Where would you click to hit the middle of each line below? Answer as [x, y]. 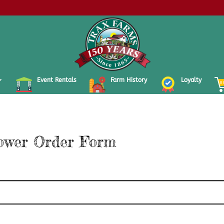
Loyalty [191, 80]
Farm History [129, 80]
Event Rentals [57, 80]
